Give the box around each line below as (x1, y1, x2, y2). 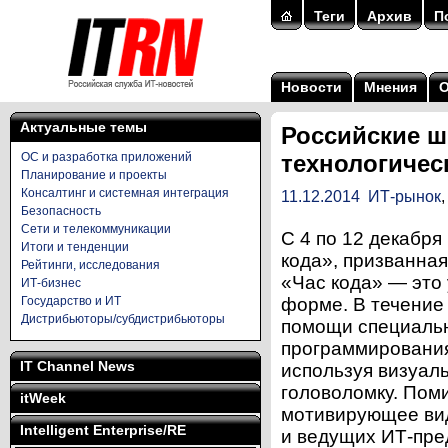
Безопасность (21, 204, 101, 218)
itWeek (20, 390, 66, 406)
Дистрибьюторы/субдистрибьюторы (21, 312, 225, 326)
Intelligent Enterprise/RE (20, 422, 186, 438)
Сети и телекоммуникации (21, 222, 171, 236)
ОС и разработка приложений (21, 150, 192, 164)
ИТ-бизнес (21, 276, 81, 290)
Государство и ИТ (21, 294, 121, 308)
